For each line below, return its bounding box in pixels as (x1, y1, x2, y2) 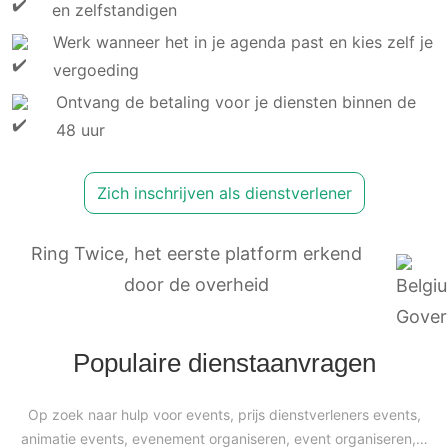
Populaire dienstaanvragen (72, 347, 376, 378)
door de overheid (123, 273, 269, 295)
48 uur (56, 119, 106, 140)
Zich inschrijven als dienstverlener (96, 182, 352, 203)
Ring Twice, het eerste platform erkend (30, 242, 362, 264)
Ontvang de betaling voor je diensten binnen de (56, 91, 417, 112)
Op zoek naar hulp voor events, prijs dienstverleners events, (27, 405, 421, 423)
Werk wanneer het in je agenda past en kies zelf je (53, 31, 434, 52)
